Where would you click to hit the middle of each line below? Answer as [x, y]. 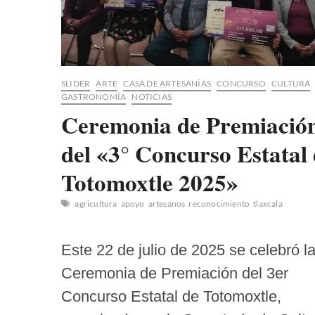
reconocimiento [219, 204]
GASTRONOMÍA [94, 97]
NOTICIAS [152, 97]
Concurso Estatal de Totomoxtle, [171, 297]
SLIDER [76, 84]
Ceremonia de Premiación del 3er [175, 274]
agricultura [96, 204]
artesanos [167, 204]
